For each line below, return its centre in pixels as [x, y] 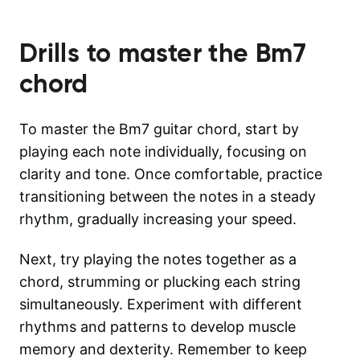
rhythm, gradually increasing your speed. [158, 219]
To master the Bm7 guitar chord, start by [159, 129]
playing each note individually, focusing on [163, 151]
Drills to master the [137, 53]
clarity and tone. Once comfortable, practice [171, 174]
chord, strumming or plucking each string [160, 281]
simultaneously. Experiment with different [161, 304]
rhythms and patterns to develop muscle [157, 326]
